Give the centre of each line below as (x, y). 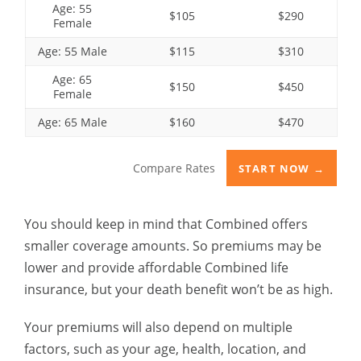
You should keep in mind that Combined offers (166, 224)
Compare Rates (174, 168)
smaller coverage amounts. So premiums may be (173, 246)
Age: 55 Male (72, 51)
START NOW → (281, 168)
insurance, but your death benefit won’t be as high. (178, 289)
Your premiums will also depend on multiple (158, 327)
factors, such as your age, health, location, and (165, 349)
